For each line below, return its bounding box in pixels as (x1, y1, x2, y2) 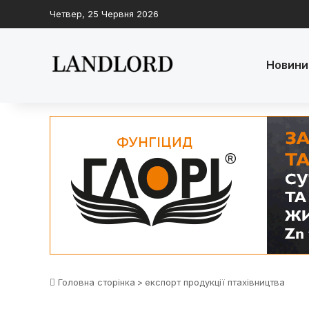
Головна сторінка (55, 277, 135, 288)
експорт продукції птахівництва (145, 277, 285, 288)
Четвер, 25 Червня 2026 (50, 8, 159, 19)
